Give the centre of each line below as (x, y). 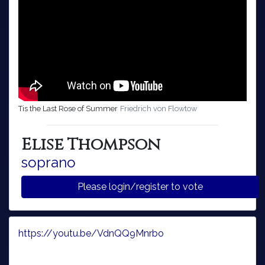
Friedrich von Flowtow (159, 108)
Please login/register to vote (193, 186)
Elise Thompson (91, 144)
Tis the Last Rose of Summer (68, 108)
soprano (49, 162)
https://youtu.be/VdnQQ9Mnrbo (91, 233)
